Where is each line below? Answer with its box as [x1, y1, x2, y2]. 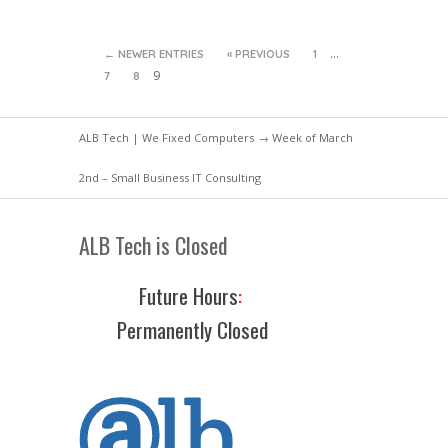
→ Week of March [255, 130, 353, 145]
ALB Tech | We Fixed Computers [79, 130, 254, 145]
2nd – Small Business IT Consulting [79, 170, 261, 185]
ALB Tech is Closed [79, 229, 228, 261]
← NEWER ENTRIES [104, 47, 204, 61]
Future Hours [138, 280, 238, 311]
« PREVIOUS [227, 47, 290, 61]
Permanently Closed [117, 314, 268, 345]
